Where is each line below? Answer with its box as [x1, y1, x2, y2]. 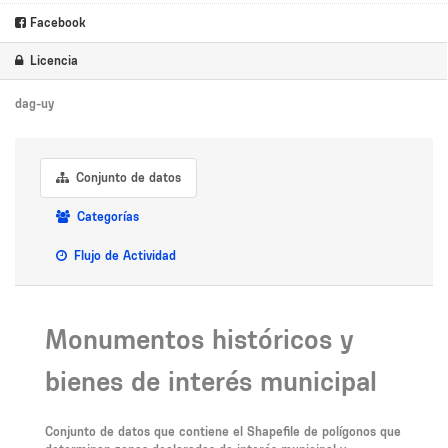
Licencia [26, 52, 78, 68]
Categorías [73, 208, 139, 224]
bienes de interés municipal [45, 364, 377, 398]
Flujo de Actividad [70, 247, 176, 263]
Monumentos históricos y [45, 322, 354, 356]
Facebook [26, 14, 86, 30]
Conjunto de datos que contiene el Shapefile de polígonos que [45, 423, 401, 439]
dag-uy [15, 95, 54, 111]
